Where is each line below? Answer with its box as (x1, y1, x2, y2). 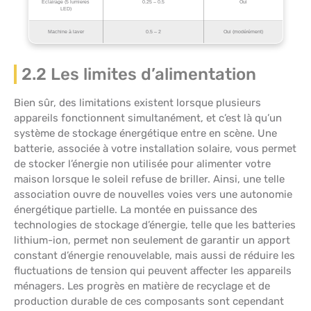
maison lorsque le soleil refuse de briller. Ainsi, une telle (14, 173, 285, 186)
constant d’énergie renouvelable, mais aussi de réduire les (14, 249, 295, 262)
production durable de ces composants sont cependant (14, 295, 284, 308)
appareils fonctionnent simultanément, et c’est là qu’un (14, 112, 282, 125)
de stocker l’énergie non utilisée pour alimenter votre (14, 158, 271, 171)
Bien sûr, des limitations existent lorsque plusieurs (14, 96, 261, 110)
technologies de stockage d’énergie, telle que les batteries (14, 219, 296, 232)
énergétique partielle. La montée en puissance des (14, 203, 258, 217)
